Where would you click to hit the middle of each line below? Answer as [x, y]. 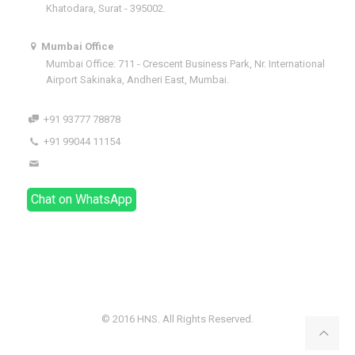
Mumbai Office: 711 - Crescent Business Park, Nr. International [185, 64]
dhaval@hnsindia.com [93, 164]
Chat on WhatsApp [81, 199]
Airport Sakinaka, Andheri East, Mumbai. [137, 80]
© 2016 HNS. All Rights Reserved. [177, 319]
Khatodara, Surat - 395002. [105, 8]
